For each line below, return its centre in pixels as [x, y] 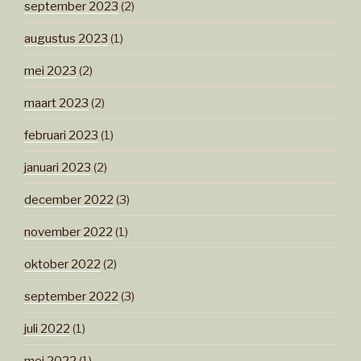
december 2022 [69, 199]
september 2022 [71, 296]
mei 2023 [50, 71]
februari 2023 [61, 135]
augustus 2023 [66, 38]
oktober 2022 [62, 264]
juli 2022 [47, 328]
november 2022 [68, 232]
